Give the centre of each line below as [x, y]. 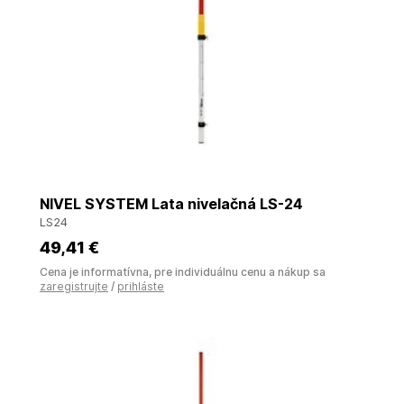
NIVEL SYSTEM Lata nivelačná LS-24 [171, 204]
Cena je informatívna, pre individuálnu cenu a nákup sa [183, 272]
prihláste [141, 286]
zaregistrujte [74, 286]
